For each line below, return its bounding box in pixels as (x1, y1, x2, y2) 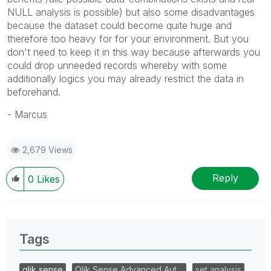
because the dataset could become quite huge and (7, 19, 232, 31)
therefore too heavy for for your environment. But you (7, 32, 249, 45)
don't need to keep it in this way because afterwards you (7, 45, 260, 58)
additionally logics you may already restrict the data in (7, 72, 244, 85)
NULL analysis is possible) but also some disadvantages (7, 5, 255, 18)
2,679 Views (22, 144, 73, 155)
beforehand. (7, 85, 60, 98)
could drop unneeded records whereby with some (7, 59, 227, 71)
